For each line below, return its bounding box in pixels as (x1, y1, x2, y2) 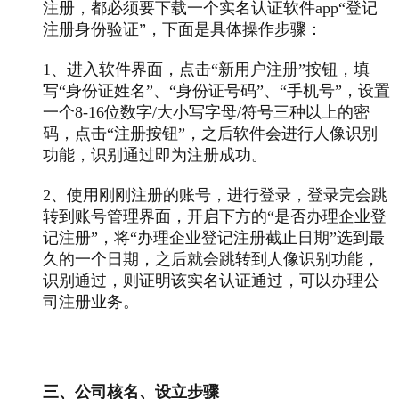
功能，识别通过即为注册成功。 (43, 145, 267, 164)
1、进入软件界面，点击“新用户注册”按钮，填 (43, 60, 370, 78)
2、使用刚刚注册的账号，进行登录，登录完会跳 (43, 185, 387, 204)
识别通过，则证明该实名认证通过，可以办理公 (43, 271, 379, 289)
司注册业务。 (43, 292, 139, 311)
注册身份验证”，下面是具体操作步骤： (43, 20, 322, 38)
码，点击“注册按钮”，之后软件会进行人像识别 (43, 124, 378, 142)
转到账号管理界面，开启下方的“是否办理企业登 (43, 207, 387, 225)
